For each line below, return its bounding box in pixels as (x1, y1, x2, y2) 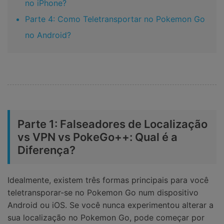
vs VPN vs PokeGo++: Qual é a (17, 130, 177, 143)
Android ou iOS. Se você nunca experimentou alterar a (7, 199, 213, 210)
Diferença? (17, 143, 75, 156)
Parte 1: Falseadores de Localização (17, 117, 207, 130)
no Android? (25, 30, 71, 40)
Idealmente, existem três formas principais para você (7, 174, 208, 185)
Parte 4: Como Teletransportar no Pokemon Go (25, 14, 205, 24)
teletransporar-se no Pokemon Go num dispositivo (7, 187, 198, 197)
